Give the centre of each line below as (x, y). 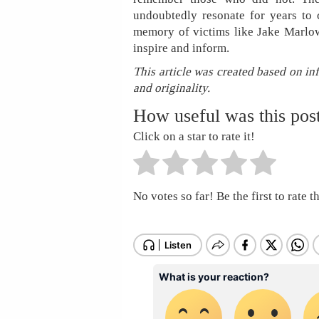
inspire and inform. (181, 48)
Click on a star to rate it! (194, 136)
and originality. (172, 88)
